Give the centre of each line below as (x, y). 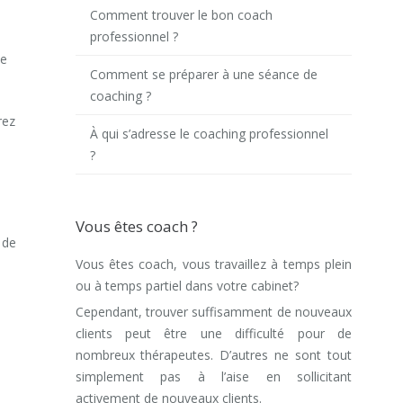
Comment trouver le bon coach (182, 14)
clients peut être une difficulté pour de (213, 333)
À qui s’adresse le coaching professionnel (210, 133)
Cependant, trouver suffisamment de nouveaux (213, 311)
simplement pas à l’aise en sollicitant (213, 376)
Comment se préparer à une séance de (204, 74)
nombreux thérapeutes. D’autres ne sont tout (213, 354)
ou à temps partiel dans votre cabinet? (188, 285)
